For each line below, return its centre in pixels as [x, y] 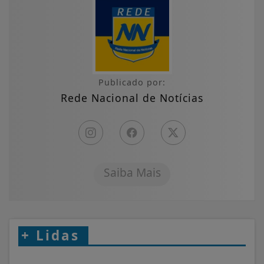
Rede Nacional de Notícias [132, 98]
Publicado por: [132, 82]
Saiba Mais [132, 173]
